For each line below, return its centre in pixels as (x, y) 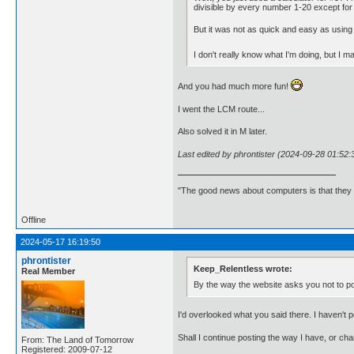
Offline (34, 219)
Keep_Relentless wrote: (243, 269)
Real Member (48, 271)
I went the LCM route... (221, 109)
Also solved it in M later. (222, 132)
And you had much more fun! (234, 87)
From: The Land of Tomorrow (77, 339)
